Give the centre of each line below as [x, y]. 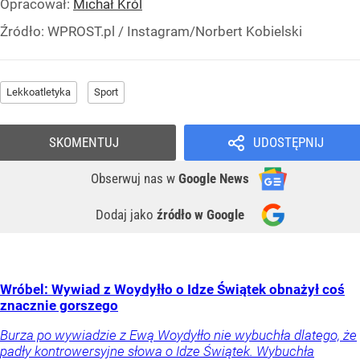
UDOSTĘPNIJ [288, 143]
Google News [214, 179]
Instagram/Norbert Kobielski [215, 32]
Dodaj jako [126, 215]
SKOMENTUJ [84, 143]
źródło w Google [200, 215]
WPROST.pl [81, 32]
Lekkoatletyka [39, 92]
